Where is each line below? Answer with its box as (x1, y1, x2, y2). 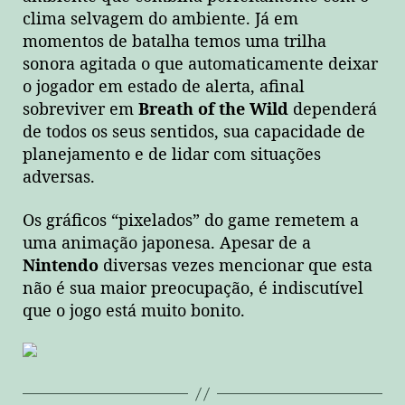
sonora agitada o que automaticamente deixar (23, 54, 378, 76)
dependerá (288, 99, 377, 121)
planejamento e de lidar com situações (23, 145, 321, 166)
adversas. (23, 167, 95, 189)
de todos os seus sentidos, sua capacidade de (23, 122, 365, 144)
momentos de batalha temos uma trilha (23, 32, 326, 53)
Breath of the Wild (138, 99, 288, 121)
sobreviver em (23, 99, 138, 121)
